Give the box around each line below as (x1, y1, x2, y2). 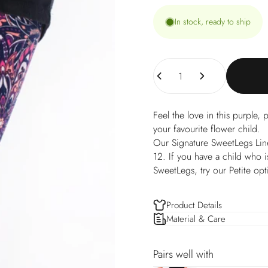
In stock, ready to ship (174, 16, 251, 28)
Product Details (166, 198, 222, 212)
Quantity (152, 58, 185, 72)
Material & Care (166, 212, 226, 226)
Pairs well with (153, 246, 214, 262)
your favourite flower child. (153, 122, 263, 136)
